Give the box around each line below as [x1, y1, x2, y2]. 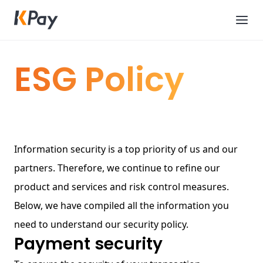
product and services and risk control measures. [14, 180, 229, 193]
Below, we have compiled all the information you [14, 199, 229, 212]
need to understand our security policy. [14, 218, 188, 231]
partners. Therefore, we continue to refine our [14, 161, 220, 174]
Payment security [14, 232, 163, 255]
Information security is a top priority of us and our [14, 143, 238, 156]
